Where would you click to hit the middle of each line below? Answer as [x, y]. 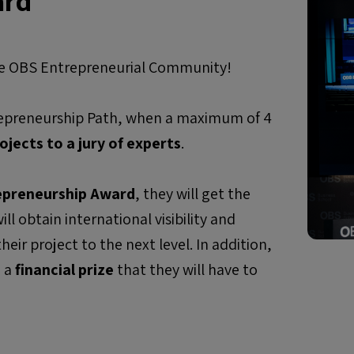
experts [154, 143]
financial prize [64, 269]
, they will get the [193, 194]
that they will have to [186, 269]
